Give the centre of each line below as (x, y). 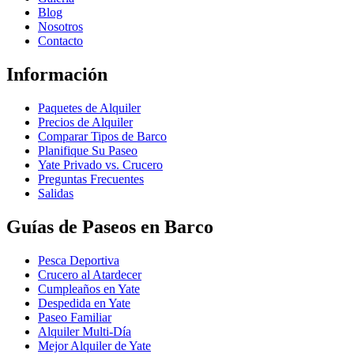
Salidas (56, 194)
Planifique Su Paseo (88, 151)
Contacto (60, 41)
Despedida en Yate (84, 303)
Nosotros (60, 27)
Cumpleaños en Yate (89, 289)
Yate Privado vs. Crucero (100, 165)
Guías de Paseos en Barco (110, 227)
